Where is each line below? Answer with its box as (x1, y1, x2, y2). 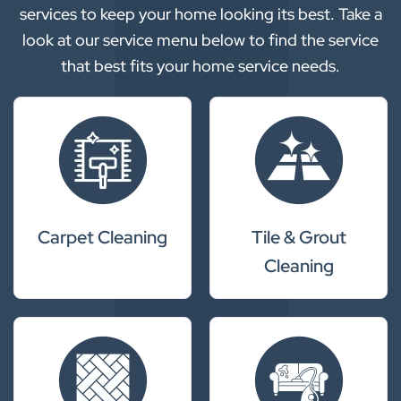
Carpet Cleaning (38, 225, 167, 249)
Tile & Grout (251, 225, 346, 249)
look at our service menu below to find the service (22, 29, 379, 50)
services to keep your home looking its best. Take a (19, 3, 382, 24)
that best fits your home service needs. (61, 55, 340, 76)
